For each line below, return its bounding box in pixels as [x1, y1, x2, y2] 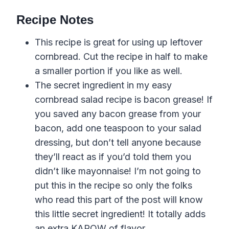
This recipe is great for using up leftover [35, 36, 202, 48]
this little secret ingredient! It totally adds [35, 208, 205, 219]
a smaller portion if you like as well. [35, 65, 182, 76]
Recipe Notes [16, 12, 94, 27]
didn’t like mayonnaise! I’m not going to [35, 165, 201, 176]
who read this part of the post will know [35, 194, 203, 205]
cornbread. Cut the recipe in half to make [35, 51, 208, 62]
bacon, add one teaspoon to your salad [35, 122, 201, 133]
